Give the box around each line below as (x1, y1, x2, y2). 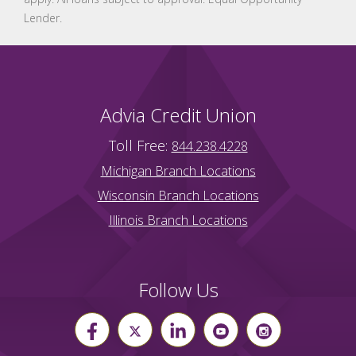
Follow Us (137, 277, 219, 304)
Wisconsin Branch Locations (97, 187, 259, 205)
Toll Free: (108, 136, 172, 156)
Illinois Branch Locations (108, 211, 248, 230)
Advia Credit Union (99, 102, 257, 129)
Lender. (24, 10, 62, 26)
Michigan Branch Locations (100, 162, 256, 180)
